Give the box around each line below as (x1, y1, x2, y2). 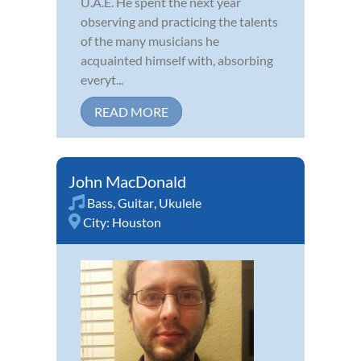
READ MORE (94, 104, 168, 120)
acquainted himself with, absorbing (81, 52, 273, 68)
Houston (112, 214, 161, 230)
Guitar (118, 195, 154, 211)
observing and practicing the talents (81, 14, 278, 30)
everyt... (81, 72, 123, 88)
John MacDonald (68, 172, 186, 192)
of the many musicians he (81, 33, 219, 49)
